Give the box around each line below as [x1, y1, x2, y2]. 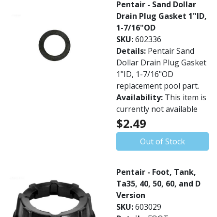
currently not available [116, 104, 198, 114]
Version [116, 190, 145, 201]
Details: [116, 46, 148, 56]
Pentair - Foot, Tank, [116, 167, 196, 177]
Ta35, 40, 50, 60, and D [116, 178, 201, 189]
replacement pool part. [116, 80, 199, 91]
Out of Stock [140, 136, 185, 147]
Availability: [116, 92, 165, 103]
